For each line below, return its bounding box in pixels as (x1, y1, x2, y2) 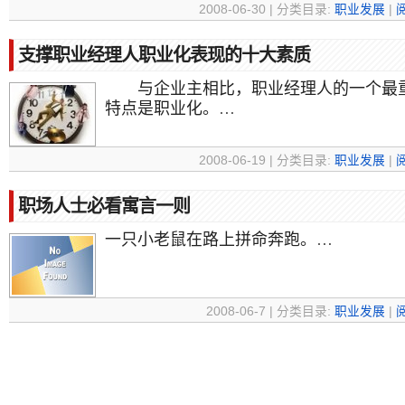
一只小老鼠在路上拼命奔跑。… (105, 228, 333, 250)
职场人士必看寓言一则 (18, 193, 190, 219)
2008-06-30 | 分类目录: (199, 3, 334, 16)
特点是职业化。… (105, 97, 235, 118)
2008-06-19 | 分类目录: (199, 154, 334, 167)
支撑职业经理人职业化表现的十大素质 (18, 42, 310, 68)
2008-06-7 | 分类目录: (206, 305, 334, 318)
